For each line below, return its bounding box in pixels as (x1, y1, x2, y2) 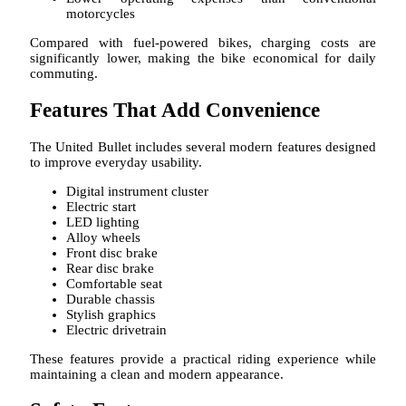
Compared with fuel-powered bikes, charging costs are (30, 35, 376, 51)
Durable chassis (66, 291, 155, 306)
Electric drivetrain (66, 322, 167, 337)
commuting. (30, 66, 98, 82)
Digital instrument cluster (66, 183, 208, 198)
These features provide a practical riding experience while (30, 351, 376, 366)
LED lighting (66, 214, 140, 229)
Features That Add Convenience (30, 98, 320, 121)
